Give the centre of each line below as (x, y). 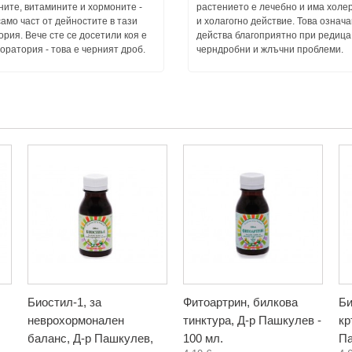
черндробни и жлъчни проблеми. (270, 49)
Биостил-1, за (64, 302)
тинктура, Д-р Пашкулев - (252, 320)
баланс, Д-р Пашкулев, (90, 338)
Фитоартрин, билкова (240, 302)
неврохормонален (76, 320)
